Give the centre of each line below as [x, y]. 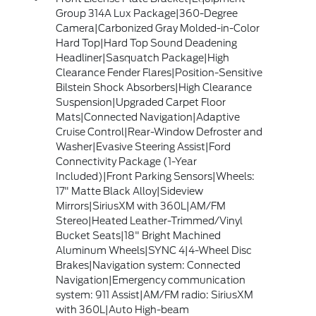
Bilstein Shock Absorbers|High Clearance [153, 87]
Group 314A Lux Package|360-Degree [146, 13]
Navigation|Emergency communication [150, 280]
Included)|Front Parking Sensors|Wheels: [155, 176]
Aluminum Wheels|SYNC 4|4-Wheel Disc [153, 250]
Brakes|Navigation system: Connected [148, 265]
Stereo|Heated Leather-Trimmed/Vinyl [149, 221]
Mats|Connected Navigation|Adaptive [147, 117]
